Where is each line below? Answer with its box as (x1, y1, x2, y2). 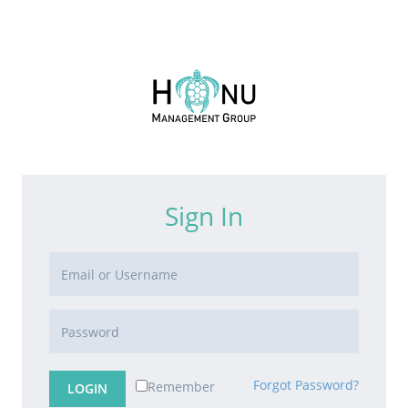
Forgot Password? (253, 376, 359, 393)
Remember (148, 378, 215, 395)
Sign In (165, 199, 243, 233)
